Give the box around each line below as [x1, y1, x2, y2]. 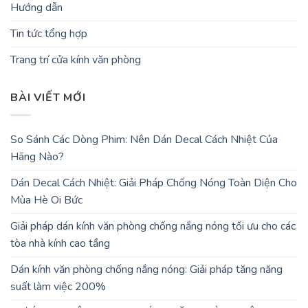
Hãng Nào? [10, 148, 64, 164]
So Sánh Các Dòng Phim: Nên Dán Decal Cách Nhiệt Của [10, 131, 278, 147]
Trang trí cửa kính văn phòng [10, 52, 141, 68]
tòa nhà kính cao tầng [10, 235, 110, 251]
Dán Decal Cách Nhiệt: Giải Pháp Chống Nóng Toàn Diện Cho [10, 175, 297, 190]
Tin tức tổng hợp [10, 26, 87, 42]
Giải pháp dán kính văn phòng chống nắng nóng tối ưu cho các [10, 218, 296, 234]
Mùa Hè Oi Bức [10, 192, 82, 208]
